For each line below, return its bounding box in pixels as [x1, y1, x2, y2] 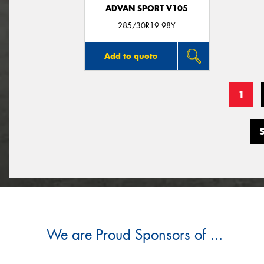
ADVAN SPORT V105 [105, 3, 189, 14]
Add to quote [104, 51, 158, 62]
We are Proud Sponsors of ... [47, 226, 223, 245]
